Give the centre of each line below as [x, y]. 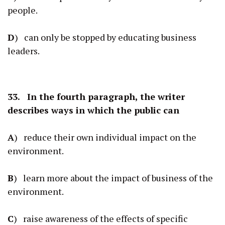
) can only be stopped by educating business [105, 37]
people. [23, 10]
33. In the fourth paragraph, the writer [96, 96]
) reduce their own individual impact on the [105, 137]
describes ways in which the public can [93, 110]
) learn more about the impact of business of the [113, 178]
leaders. [24, 50]
